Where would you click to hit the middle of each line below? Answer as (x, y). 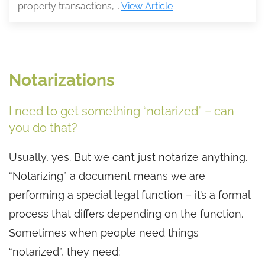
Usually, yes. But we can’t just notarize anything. (128, 157)
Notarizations (62, 80)
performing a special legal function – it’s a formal (130, 195)
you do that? (43, 127)
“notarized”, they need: (64, 251)
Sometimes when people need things (104, 232)
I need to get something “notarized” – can (122, 111)
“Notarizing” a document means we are (107, 176)
